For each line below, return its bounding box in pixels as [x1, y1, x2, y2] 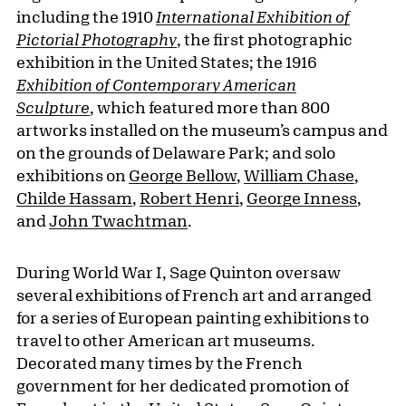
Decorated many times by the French [16, 353, 303, 372]
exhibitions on [16, 166, 129, 185]
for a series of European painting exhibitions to [16, 308, 369, 327]
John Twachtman [49, 211, 188, 230]
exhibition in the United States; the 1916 [16, 53, 317, 72]
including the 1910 [16, 7, 156, 26]
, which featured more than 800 [90, 98, 330, 117]
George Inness [246, 188, 357, 208]
